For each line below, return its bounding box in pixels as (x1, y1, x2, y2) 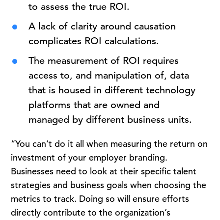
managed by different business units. (28, 113, 192, 126)
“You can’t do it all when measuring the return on (11, 138, 208, 149)
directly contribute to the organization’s (11, 207, 171, 218)
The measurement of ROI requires (28, 55, 179, 67)
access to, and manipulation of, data (28, 69, 190, 82)
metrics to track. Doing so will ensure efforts (11, 193, 190, 204)
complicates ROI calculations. (28, 35, 160, 47)
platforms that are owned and (28, 99, 160, 111)
